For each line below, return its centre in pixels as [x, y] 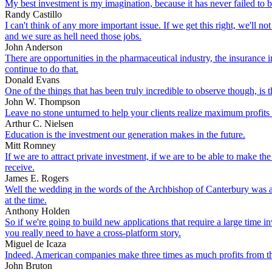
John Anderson [34, 47]
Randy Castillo [33, 14]
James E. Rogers [37, 178]
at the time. [26, 200]
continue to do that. [42, 69]
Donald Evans [32, 80]
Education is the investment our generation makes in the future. [125, 134]
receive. [20, 167]
